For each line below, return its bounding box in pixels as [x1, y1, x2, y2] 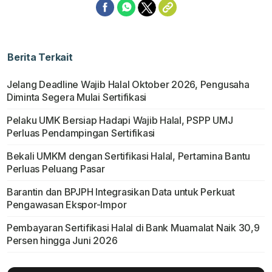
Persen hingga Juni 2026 [6, 234, 118, 247]
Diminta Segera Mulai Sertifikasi [6, 91, 147, 104]
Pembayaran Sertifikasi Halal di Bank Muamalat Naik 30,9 [6, 222, 260, 234]
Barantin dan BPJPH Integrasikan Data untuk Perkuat [6, 186, 235, 199]
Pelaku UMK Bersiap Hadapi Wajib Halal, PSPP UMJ [6, 114, 233, 127]
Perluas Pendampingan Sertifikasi [6, 127, 155, 140]
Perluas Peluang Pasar [6, 163, 105, 175]
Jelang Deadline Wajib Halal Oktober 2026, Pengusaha [6, 78, 250, 91]
